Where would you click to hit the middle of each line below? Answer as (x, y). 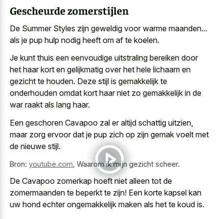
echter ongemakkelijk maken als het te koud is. (122, 205)
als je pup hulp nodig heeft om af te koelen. (85, 40)
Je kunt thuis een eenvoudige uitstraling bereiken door (104, 58)
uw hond (25, 205)
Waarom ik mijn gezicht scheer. (128, 164)
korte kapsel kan (173, 193)
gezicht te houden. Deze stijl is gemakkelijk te (88, 81)
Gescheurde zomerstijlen (69, 11)
